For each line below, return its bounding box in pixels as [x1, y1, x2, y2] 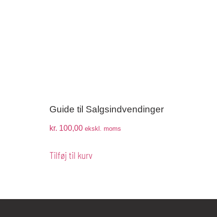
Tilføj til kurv [49, 149, 93, 161]
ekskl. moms [85, 124, 121, 132]
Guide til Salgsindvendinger [49, 104, 164, 115]
